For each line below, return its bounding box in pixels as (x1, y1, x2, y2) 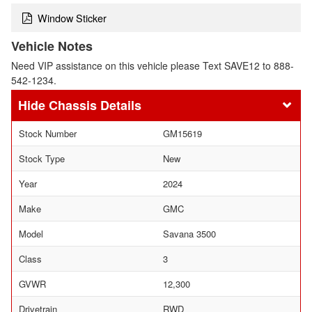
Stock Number (19, 127, 77, 140)
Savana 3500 (163, 227, 216, 240)
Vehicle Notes (11, 36, 93, 55)
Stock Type (19, 152, 65, 165)
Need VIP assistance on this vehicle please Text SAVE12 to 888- (11, 58, 294, 72)
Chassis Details (49, 96, 141, 114)
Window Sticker (38, 10, 107, 26)
